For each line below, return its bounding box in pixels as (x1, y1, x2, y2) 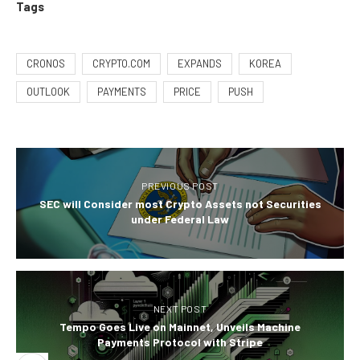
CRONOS (27, 57, 65, 71)
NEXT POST (153, 303, 207, 315)
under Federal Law (131, 212, 229, 227)
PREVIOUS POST (141, 180, 219, 192)
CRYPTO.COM (92, 57, 150, 71)
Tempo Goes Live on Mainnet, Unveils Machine (59, 320, 301, 334)
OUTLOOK (27, 85, 70, 99)
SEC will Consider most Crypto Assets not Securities (39, 197, 321, 211)
